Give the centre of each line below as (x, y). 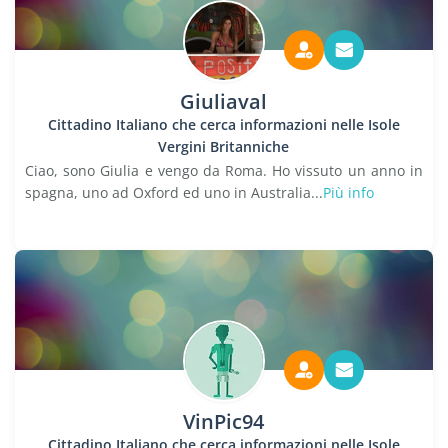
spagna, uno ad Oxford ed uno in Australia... (174, 192)
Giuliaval (224, 101)
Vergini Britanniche (224, 146)
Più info (348, 192)
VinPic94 (224, 421)
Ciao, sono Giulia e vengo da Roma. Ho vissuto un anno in (224, 170)
